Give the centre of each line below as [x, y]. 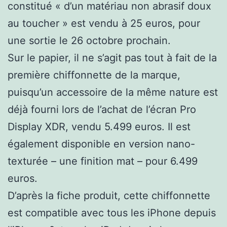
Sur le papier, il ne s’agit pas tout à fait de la [112, 58]
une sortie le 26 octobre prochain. [89, 41]
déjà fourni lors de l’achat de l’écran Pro [102, 110]
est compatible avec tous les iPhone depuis [112, 213]
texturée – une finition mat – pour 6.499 [103, 161]
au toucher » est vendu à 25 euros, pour [104, 24]
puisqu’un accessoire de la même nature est [113, 92]
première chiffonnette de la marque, [94, 75]
